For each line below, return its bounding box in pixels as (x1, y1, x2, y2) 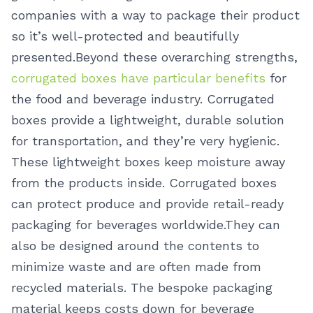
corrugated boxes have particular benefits (11, 71, 265, 85)
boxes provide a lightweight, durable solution (11, 112, 284, 127)
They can (225, 217, 280, 232)
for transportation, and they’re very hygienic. (11, 133, 279, 148)
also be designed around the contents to (11, 238, 259, 253)
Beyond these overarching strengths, (75, 50, 298, 64)
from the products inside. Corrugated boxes (11, 175, 277, 190)
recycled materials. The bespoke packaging (11, 280, 272, 295)
